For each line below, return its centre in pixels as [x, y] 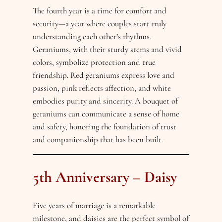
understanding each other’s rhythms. [92, 36]
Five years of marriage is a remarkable [94, 205]
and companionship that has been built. [98, 139]
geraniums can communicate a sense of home [106, 113]
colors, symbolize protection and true [94, 62]
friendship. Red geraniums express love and [104, 75]
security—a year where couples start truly [100, 23]
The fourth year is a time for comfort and [100, 10]
